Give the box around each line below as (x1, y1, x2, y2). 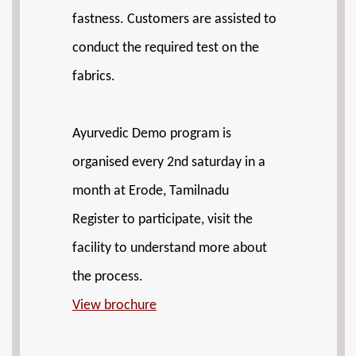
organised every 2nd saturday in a (72, 155, 265, 170)
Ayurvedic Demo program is (72, 126, 231, 141)
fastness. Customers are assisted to (72, 12, 277, 27)
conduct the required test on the (72, 41, 259, 56)
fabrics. (72, 69, 115, 84)
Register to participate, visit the (72, 212, 253, 227)
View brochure (72, 298, 157, 313)
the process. (72, 269, 143, 284)
